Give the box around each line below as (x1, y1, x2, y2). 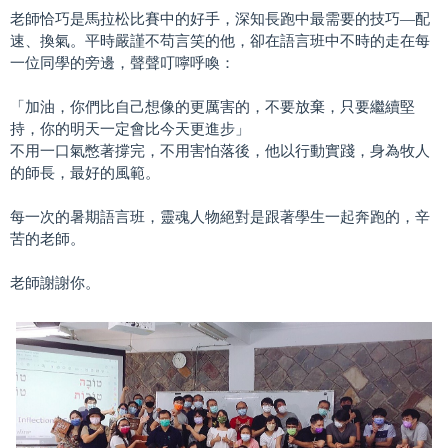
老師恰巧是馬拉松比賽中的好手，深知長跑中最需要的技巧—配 (10, 10, 430, 27)
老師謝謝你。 (10, 274, 100, 291)
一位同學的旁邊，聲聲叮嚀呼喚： (10, 54, 235, 71)
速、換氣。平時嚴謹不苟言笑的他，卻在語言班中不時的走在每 (10, 32, 430, 49)
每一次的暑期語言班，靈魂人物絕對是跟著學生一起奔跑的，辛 (10, 208, 430, 225)
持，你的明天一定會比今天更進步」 (10, 120, 250, 137)
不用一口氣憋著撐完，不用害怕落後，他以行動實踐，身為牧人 (10, 142, 430, 159)
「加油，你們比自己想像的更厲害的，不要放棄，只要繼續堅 (10, 98, 415, 115)
